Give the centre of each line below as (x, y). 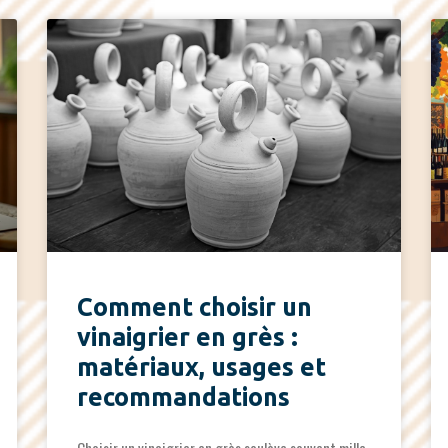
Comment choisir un (195, 307)
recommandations (184, 397)
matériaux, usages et (202, 367)
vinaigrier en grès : (188, 337)
